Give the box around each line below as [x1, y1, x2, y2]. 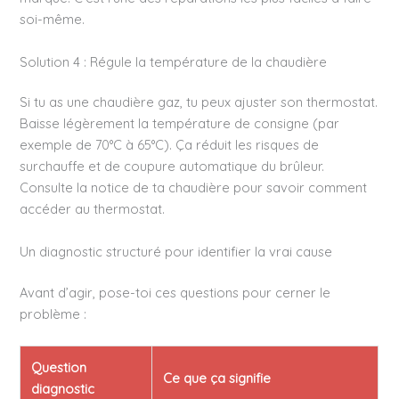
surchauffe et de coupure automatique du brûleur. [20, 158, 325, 175]
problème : [20, 305, 87, 322]
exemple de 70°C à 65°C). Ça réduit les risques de [20, 136, 320, 154]
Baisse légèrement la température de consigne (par [20, 115, 340, 133]
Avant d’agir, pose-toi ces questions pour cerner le [20, 283, 331, 301]
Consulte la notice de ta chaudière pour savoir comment [20, 179, 368, 197]
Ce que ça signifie [163, 369, 272, 387]
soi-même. [20, 11, 85, 28]
